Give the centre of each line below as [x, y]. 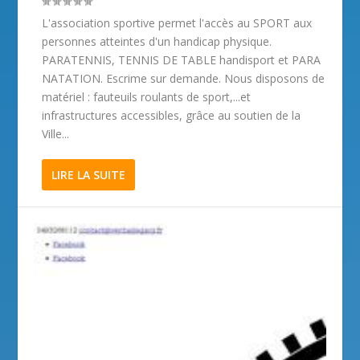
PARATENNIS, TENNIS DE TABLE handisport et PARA [182, 59]
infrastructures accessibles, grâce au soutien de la [172, 115]
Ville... [56, 133]
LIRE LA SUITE [89, 174]
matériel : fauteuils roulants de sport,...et [147, 96]
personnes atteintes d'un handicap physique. [157, 41]
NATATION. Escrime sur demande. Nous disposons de [184, 78]
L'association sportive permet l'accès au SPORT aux [177, 22]
